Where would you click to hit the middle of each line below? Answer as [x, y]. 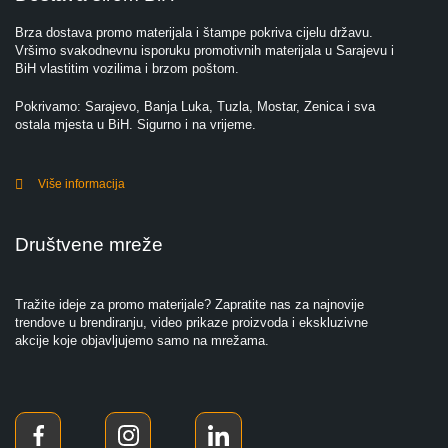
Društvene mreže [89, 245]
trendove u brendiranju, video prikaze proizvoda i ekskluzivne [191, 323]
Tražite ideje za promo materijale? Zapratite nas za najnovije [189, 305]
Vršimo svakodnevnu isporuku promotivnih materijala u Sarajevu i [204, 51]
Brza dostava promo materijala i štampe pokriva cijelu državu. [194, 33]
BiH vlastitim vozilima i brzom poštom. [127, 69]
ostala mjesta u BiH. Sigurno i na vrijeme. [135, 125]
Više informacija [81, 184]
